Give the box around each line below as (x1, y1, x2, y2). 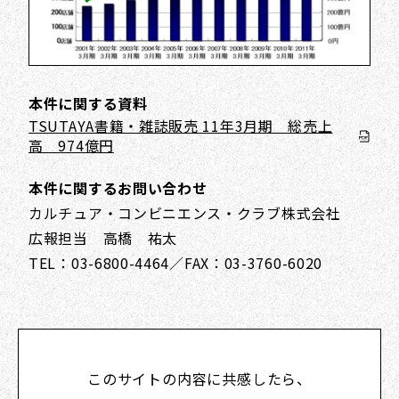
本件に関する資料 (28, 93, 148, 115)
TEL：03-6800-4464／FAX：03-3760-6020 (28, 252, 323, 274)
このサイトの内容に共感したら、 (86, 368, 312, 390)
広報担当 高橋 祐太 (28, 227, 177, 249)
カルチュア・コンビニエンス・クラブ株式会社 (28, 202, 356, 224)
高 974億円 (28, 134, 114, 157)
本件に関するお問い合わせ (28, 177, 208, 199)
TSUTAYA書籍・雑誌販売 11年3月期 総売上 (28, 115, 333, 137)
